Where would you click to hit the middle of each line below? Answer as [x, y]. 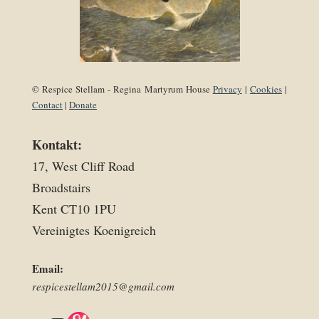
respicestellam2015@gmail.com [103, 286]
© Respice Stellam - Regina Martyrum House [122, 89]
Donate [83, 105]
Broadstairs [61, 187]
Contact [47, 105]
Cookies [266, 89]
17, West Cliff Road [83, 166]
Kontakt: [57, 145]
